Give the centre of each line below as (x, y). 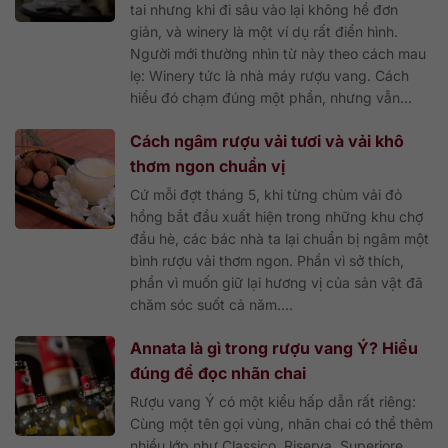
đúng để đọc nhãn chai (218, 372)
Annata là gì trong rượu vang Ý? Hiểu (274, 347)
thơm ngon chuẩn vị (207, 165)
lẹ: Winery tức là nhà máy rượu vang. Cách (269, 75)
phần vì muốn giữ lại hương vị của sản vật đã (276, 282)
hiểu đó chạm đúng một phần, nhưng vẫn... (271, 97)
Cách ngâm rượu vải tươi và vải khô (267, 140)
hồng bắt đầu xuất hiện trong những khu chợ (276, 216)
